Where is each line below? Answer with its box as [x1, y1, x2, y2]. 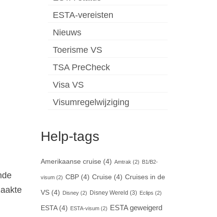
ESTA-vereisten [52, 10, 113, 20]
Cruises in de [124, 173, 165, 181]
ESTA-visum [70, 205, 99, 212]
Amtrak [114, 159, 131, 165]
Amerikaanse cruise [40, 158, 101, 166]
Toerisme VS [52, 45, 102, 55]
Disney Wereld [89, 189, 128, 197]
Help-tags [40, 129, 99, 144]
